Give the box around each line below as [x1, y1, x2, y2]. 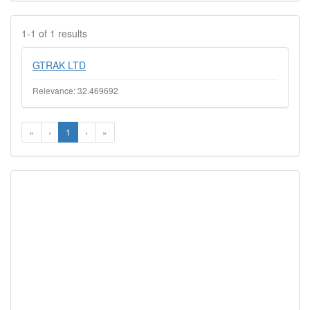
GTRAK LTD [33, 58, 86, 72]
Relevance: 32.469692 [33, 84, 118, 96]
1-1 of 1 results [21, 26, 87, 40]
